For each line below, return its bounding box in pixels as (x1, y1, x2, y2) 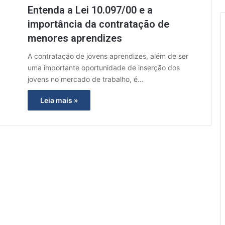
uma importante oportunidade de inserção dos (28, 63, 180, 72)
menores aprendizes (28, 32, 125, 44)
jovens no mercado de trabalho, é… (28, 75, 144, 83)
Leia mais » (40, 96, 78, 104)
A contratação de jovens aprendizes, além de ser (28, 52, 188, 60)
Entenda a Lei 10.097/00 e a (28, 4, 153, 16)
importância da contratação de (28, 18, 169, 30)
